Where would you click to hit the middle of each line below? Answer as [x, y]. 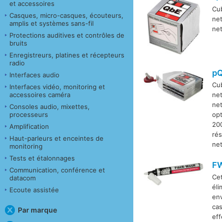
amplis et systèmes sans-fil [52, 23]
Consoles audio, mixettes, [50, 106]
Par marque [37, 210]
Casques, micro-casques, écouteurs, [66, 15]
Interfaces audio [34, 75]
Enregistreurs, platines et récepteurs [67, 55]
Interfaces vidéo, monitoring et [57, 86]
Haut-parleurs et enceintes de [56, 138]
